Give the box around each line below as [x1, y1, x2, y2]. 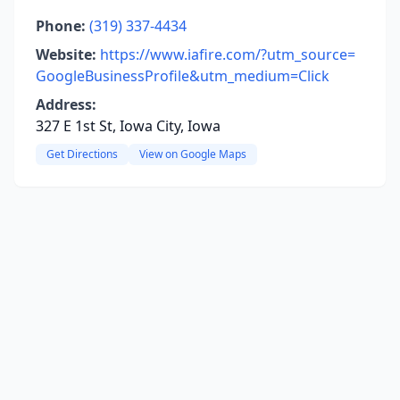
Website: [36, 45, 96, 64]
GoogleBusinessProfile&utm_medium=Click [36, 66, 329, 86]
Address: [36, 95, 96, 114]
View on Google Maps [139, 146, 246, 162]
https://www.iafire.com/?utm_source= [100, 45, 355, 64]
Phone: [36, 16, 86, 36]
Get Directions [46, 146, 118, 162]
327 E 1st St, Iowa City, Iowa [36, 116, 221, 136]
